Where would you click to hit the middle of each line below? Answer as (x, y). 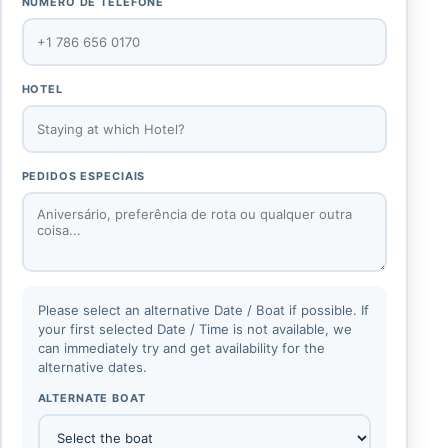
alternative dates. (92, 366)
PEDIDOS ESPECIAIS (83, 176)
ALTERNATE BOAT (91, 398)
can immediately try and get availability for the (181, 347)
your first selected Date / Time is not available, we (194, 328)
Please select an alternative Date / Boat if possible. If (203, 309)
